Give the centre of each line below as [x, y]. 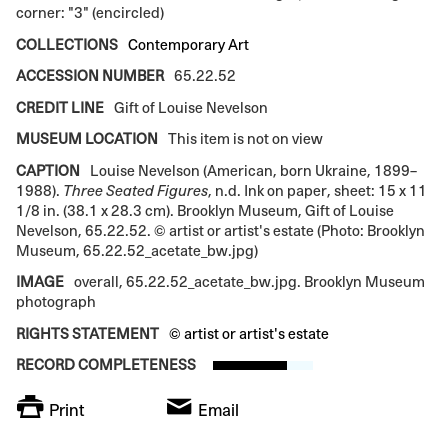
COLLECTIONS [67, 44]
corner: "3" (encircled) [90, 13]
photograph [56, 302]
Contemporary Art [189, 44]
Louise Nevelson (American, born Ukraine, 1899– [252, 170]
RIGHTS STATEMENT [87, 333]
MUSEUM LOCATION [87, 139]
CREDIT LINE [60, 107]
